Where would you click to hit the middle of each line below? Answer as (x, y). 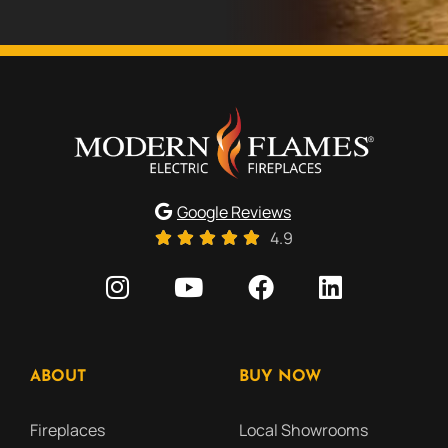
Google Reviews (234, 211)
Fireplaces (67, 429)
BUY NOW (280, 376)
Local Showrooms (303, 429)
